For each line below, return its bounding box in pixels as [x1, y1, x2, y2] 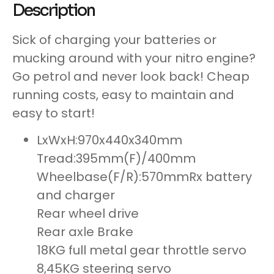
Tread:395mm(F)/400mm [37, 150, 196, 168]
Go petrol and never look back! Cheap [12, 67, 250, 85]
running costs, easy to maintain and [12, 86, 234, 103]
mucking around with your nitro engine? [12, 49, 256, 67]
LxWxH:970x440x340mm [37, 131, 182, 149]
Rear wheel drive [37, 205, 139, 223]
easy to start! [12, 104, 95, 122]
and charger [37, 187, 115, 204]
